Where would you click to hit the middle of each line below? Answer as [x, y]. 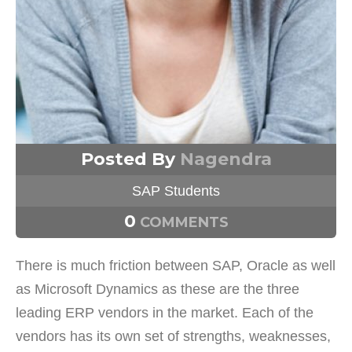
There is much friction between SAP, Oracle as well [176, 266]
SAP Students [176, 191]
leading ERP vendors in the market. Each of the [165, 313]
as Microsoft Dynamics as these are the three [158, 289]
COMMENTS [182, 222]
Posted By [130, 159]
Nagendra [225, 159]
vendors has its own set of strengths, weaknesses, [173, 336]
